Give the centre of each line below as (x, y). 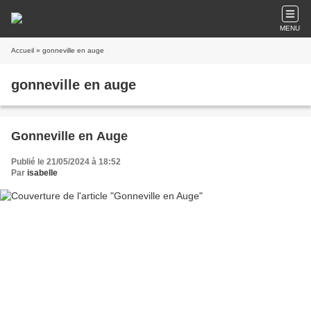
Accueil (23, 50)
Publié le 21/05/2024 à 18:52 (66, 162)
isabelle (42, 173)
